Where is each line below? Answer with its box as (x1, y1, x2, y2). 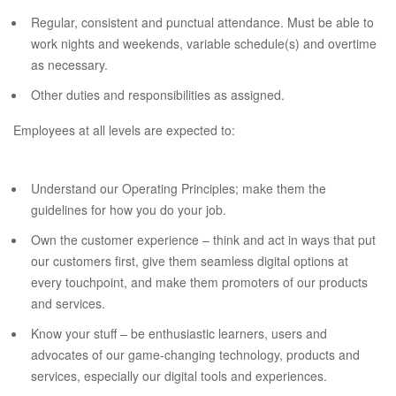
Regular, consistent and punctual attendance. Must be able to (31, 13, 374, 31)
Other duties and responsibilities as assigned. (31, 86, 285, 103)
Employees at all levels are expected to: (13, 121, 235, 139)
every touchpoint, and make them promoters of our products (31, 273, 368, 291)
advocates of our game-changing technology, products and (31, 346, 360, 363)
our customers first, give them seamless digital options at (31, 252, 348, 270)
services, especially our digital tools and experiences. (31, 367, 327, 385)
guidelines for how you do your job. (31, 201, 226, 218)
